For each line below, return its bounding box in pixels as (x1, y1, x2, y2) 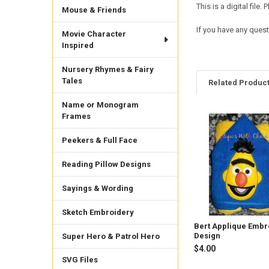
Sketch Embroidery (61, 207, 134, 217)
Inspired (61, 40, 94, 50)
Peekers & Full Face (61, 135, 138, 145)
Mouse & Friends (61, 5, 126, 14)
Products (196, 136, 238, 148)
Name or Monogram (61, 100, 139, 109)
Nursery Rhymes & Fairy (61, 64, 154, 74)
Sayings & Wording (61, 183, 133, 193)
